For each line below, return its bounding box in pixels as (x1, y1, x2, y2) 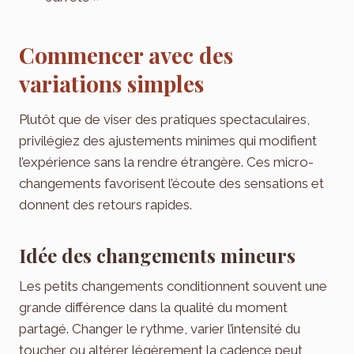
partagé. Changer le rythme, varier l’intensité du (19, 320, 300, 337)
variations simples (19, 68, 204, 98)
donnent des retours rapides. (19, 196, 192, 213)
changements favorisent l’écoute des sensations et (19, 175, 324, 191)
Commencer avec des (19, 40, 233, 70)
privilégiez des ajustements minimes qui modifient (19, 132, 317, 149)
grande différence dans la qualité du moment (19, 299, 288, 315)
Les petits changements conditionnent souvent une (19, 277, 327, 294)
